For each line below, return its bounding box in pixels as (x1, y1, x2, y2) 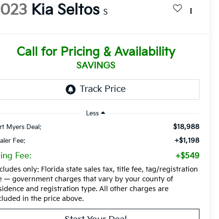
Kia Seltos (31, 1, 100, 20)
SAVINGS (76, 61, 115, 71)
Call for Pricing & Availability (16, 45, 175, 60)
